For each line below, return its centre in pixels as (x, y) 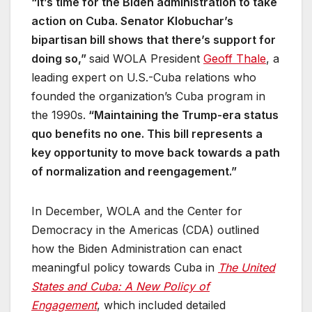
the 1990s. (58, 115)
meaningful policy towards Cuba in (125, 268)
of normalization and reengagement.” (135, 172)
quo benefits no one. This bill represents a (147, 134)
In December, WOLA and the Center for (137, 211)
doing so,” (60, 59)
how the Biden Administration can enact (136, 249)
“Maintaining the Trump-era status (182, 115)
